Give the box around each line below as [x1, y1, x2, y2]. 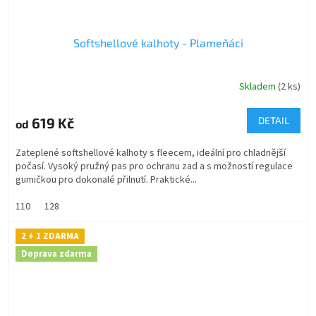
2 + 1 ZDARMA [21, 229, 79, 243]
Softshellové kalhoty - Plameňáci [73, 35, 243, 49]
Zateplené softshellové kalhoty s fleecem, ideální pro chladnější [16, 145, 286, 160]
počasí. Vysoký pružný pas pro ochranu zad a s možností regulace [16, 159, 293, 174]
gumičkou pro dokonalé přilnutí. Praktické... [16, 172, 197, 187]
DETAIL [258, 114, 289, 126]
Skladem [239, 80, 278, 95]
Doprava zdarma [21, 248, 92, 261]
